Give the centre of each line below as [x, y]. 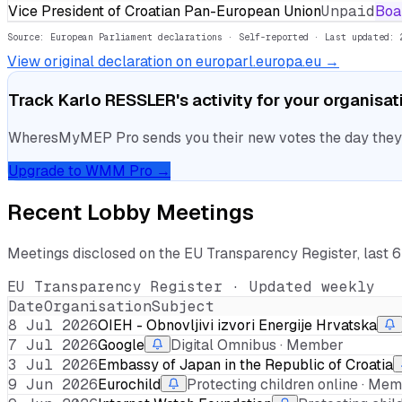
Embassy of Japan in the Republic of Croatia [245, 365]
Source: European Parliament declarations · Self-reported [158, 38]
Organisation [98, 307]
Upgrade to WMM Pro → [89, 170]
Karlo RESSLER [117, 100]
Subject [183, 307]
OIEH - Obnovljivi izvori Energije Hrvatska [237, 326]
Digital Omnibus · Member [257, 345]
